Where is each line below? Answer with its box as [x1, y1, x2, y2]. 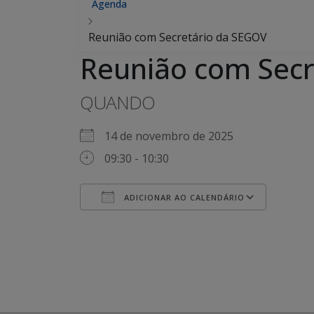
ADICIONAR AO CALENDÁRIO [121, 192, 245, 203]
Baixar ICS [104, 215, 158, 231]
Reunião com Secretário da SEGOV [88, 29, 267, 45]
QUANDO [80, 90, 155, 115]
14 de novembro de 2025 [104, 128, 245, 144]
